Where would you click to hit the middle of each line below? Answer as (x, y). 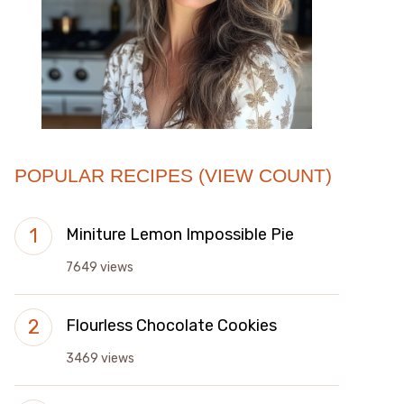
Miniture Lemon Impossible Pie (180, 234)
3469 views (100, 358)
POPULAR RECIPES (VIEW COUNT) (173, 175)
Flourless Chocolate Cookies (171, 326)
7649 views (100, 267)
